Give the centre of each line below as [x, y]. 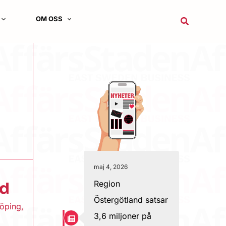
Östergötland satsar [131, 200]
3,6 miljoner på [123, 216]
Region [107, 184]
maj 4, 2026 [111, 167]
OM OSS [49, 19]
